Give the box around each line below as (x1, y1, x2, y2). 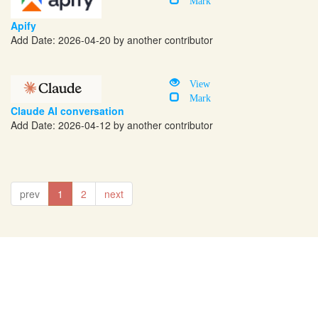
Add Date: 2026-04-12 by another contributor (11, 118, 213, 133)
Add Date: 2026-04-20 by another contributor (11, 33, 213, 48)
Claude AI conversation (11, 104, 124, 119)
